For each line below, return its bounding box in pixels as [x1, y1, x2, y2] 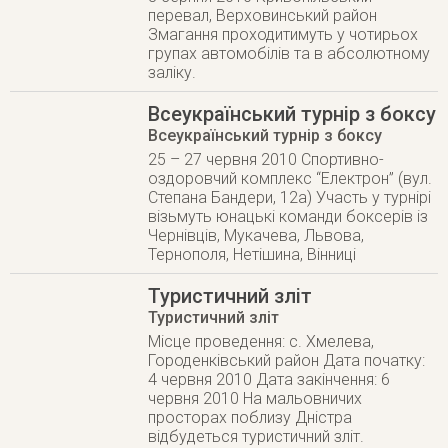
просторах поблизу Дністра [148, 408, 353, 427]
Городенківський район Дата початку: [148, 351, 426, 370]
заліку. [148, 63, 197, 82]
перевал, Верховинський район [148, 6, 378, 25]
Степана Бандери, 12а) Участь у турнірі [148, 188, 432, 207]
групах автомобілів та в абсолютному [148, 44, 431, 63]
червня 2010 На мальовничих [148, 389, 363, 408]
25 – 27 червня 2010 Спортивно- [148, 150, 385, 169]
